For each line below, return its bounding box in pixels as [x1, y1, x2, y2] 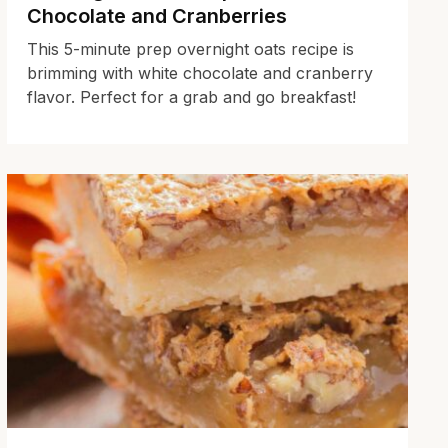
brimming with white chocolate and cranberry [26, 62, 373, 83]
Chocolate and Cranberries [26, 3, 287, 28]
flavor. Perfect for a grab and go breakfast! [26, 86, 356, 107]
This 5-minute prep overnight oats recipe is [26, 38, 354, 59]
